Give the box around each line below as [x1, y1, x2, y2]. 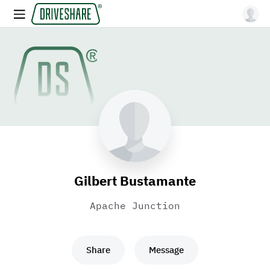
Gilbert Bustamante [74, 172, 196, 189]
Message [149, 244, 184, 256]
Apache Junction [90, 199, 180, 212]
